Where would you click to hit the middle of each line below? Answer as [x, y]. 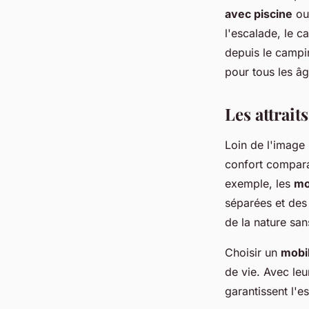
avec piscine [259, 14]
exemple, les [259, 184]
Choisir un [253, 253]
